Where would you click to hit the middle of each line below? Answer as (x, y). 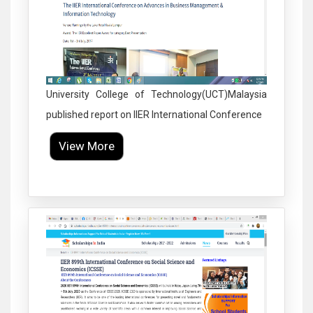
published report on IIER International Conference (154, 115)
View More (87, 146)
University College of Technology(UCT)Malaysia (156, 95)
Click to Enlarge (156, 177)
